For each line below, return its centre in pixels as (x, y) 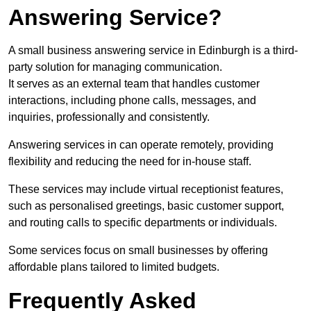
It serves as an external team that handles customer (134, 84)
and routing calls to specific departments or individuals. (144, 223)
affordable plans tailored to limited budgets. (114, 267)
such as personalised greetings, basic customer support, (146, 206)
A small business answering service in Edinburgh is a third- (153, 51)
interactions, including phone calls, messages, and (132, 101)
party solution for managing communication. (115, 67)
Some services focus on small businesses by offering (138, 251)
